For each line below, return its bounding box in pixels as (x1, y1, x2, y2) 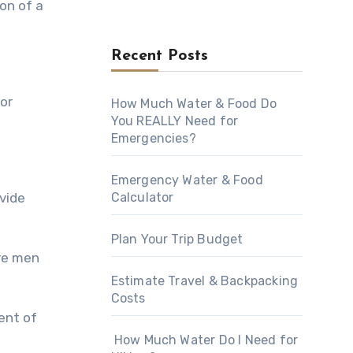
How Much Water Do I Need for (110, 333, 299, 347)
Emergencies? (110, 131, 196, 146)
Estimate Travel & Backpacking (110, 273, 299, 288)
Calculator (110, 190, 174, 205)
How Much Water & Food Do (110, 96, 277, 111)
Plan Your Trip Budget (110, 232, 243, 247)
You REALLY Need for (110, 113, 239, 128)
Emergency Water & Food (110, 173, 263, 188)
